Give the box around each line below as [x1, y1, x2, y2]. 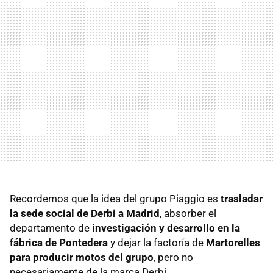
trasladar [221, 192, 263, 205]
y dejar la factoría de [108, 236, 206, 249]
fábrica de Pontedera [10, 236, 108, 249]
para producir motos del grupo [10, 250, 154, 263]
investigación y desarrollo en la [92, 221, 240, 234]
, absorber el [160, 207, 216, 219]
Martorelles [206, 236, 260, 249]
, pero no [154, 250, 193, 263]
